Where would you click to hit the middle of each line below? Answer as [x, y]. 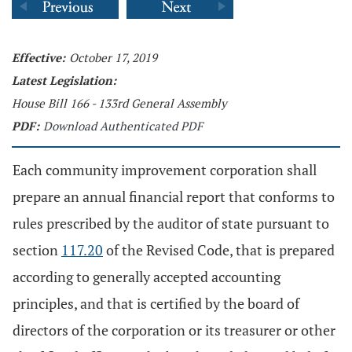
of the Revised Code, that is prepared [219, 250]
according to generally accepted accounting [147, 277]
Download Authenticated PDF [123, 126]
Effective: [38, 57]
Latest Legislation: [64, 80]
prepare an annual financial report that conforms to [174, 196]
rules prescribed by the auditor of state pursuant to [171, 223]
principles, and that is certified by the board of [156, 303]
